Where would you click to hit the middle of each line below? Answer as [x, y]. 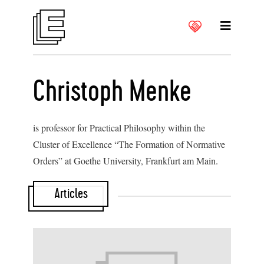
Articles [71, 194]
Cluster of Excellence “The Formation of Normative [129, 144]
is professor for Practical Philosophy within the [119, 128]
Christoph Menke [112, 92]
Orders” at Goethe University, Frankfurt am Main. [126, 161]
